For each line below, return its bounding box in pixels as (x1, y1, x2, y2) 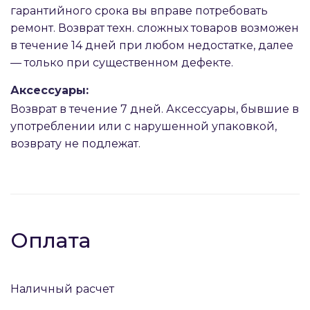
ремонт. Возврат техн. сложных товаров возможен (10, 21, 299, 35)
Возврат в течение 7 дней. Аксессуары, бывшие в (10, 102, 299, 116)
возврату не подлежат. (10, 137, 140, 150)
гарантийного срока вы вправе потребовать (10, 4, 268, 17)
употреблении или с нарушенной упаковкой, (10, 120, 277, 133)
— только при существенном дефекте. (10, 56, 233, 69)
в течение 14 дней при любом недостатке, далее (10, 39, 293, 52)
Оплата (10, 228, 91, 253)
